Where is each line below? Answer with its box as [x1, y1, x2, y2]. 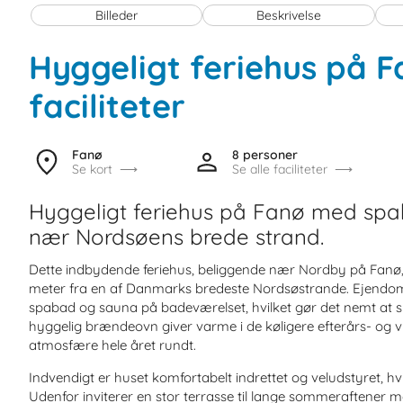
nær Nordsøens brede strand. [29, 222, 324, 250]
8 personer [232, 146, 299, 163]
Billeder [95, 6, 139, 23]
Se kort [72, 160, 112, 177]
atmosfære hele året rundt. [29, 336, 196, 354]
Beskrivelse [256, 6, 322, 23]
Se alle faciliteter [232, 160, 328, 177]
